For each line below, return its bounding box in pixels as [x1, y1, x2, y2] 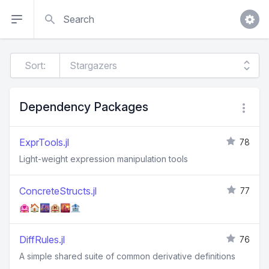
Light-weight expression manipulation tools [19, 154, 188, 164]
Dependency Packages [19, 100, 148, 114]
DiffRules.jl [19, 234, 65, 246]
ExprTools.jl [19, 136, 69, 148]
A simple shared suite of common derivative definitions [19, 251, 235, 261]
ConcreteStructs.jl [19, 185, 97, 197]
